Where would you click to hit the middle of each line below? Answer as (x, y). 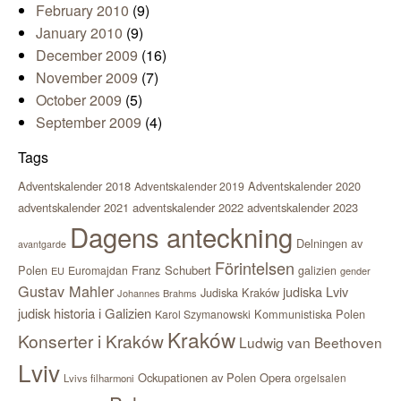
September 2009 (89, 123)
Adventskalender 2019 (189, 186)
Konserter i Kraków (91, 341)
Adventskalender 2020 (304, 186)
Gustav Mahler (66, 291)
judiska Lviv (316, 292)
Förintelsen (255, 268)
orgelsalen (320, 378)
